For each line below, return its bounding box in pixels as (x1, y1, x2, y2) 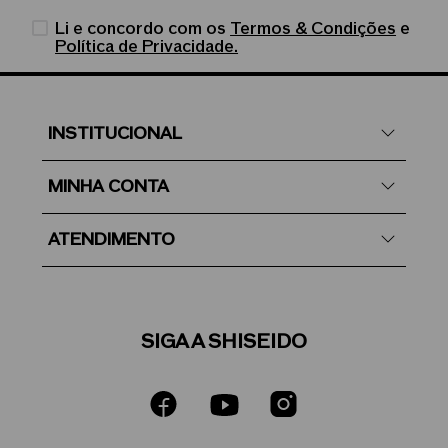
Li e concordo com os (55, 20, 231, 39)
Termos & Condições (230, 20, 397, 39)
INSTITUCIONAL (48, 125, 182, 144)
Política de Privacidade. (55, 38, 239, 57)
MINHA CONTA (48, 178, 169, 197)
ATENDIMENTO (48, 231, 175, 250)
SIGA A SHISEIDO (141, 332, 307, 353)
